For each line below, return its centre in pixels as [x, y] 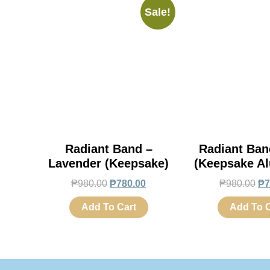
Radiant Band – [108, 149]
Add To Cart [108, 207]
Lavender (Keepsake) [109, 163]
